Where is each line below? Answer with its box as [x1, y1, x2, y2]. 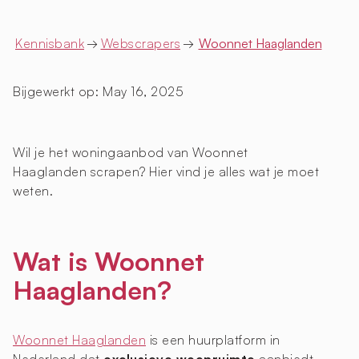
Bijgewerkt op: [13, 83, 99, 100]
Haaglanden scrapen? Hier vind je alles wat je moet [13, 163, 319, 180]
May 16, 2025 [103, 83, 184, 100]
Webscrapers [100, 35, 180, 52]
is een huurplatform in [146, 332, 280, 349]
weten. [13, 183, 53, 200]
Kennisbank [15, 35, 84, 52]
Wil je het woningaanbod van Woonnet [13, 144, 248, 161]
